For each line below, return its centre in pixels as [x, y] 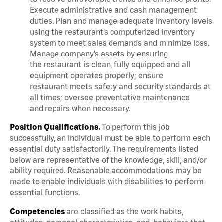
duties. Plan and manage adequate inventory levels [121, 21]
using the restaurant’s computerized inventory [112, 31]
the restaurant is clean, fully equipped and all [110, 64]
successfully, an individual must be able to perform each [110, 138]
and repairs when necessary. [82, 108]
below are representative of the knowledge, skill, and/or [108, 159]
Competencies [38, 211]
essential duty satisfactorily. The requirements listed [104, 148]
